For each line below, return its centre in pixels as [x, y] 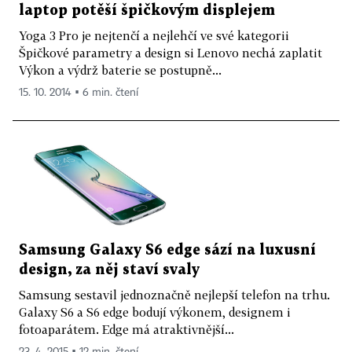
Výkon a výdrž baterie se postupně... [120, 70]
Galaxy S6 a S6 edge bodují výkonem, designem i [155, 312]
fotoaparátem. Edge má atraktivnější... [126, 329]
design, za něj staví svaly [109, 269]
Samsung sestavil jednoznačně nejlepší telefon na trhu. [174, 294]
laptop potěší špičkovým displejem [147, 11]
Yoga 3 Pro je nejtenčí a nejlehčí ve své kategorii [154, 36]
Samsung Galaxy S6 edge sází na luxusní [167, 250]
